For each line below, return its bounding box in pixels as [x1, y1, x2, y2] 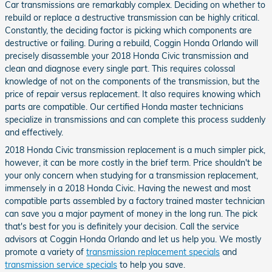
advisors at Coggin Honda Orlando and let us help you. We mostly [5, 233, 261, 245]
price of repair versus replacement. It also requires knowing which [5, 88, 260, 100]
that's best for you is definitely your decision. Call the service [5, 220, 239, 232]
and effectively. [5, 126, 63, 138]
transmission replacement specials [86, 246, 220, 257]
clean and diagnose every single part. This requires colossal [5, 63, 235, 74]
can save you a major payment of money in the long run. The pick [5, 208, 257, 219]
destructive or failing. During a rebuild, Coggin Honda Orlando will [5, 37, 258, 49]
